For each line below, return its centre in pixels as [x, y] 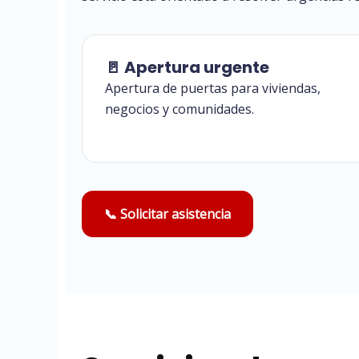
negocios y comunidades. [179, 109]
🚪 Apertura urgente [187, 67]
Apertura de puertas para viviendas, [213, 88]
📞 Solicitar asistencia [167, 214]
